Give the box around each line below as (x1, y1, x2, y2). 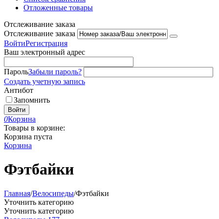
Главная (4, 189, 30, 197)
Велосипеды (32, 189, 74, 197)
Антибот (4, 86, 33, 94)
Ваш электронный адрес (4, 48, 85, 56)
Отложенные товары (23, 3, 93, 12)
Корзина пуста (4, 132, 52, 141)
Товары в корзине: (4, 124, 65, 132)
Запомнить (14, 96, 50, 104)
